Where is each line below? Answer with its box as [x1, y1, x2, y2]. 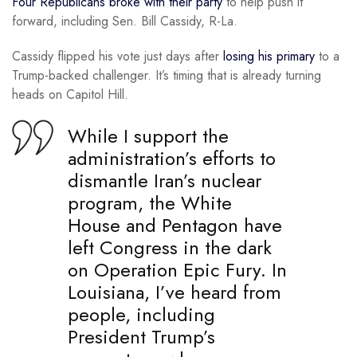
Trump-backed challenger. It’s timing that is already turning [12, 66, 321, 85]
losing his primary [223, 47, 315, 66]
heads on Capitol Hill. [12, 85, 128, 104]
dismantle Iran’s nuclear [68, 166, 261, 194]
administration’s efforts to [68, 143, 276, 172]
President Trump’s [68, 322, 215, 351]
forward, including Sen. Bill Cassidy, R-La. [12, 12, 237, 31]
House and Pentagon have [68, 210, 282, 239]
